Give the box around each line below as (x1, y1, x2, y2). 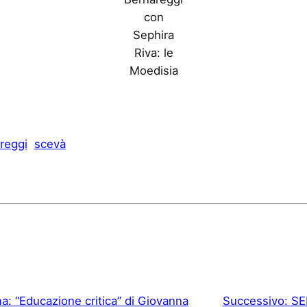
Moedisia (129, 64, 178, 78)
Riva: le (134, 46, 173, 60)
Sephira (133, 28, 174, 42)
